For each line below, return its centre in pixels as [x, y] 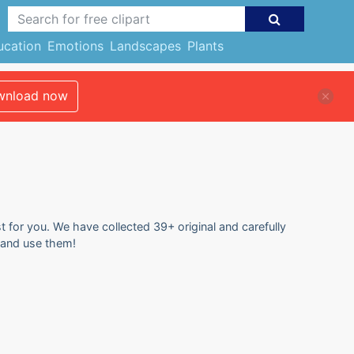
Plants [205, 46]
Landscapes [145, 46]
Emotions [75, 46]
